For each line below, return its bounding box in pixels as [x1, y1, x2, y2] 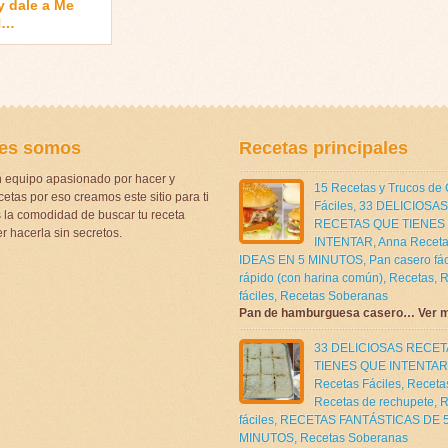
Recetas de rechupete [314, 394, 434, 409]
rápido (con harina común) [239, 270, 383, 285]
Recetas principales [239, 137, 408, 158]
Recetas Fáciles [314, 376, 401, 391]
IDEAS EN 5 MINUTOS [239, 252, 363, 267]
